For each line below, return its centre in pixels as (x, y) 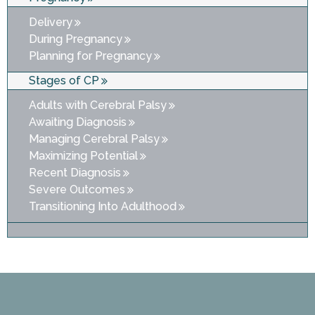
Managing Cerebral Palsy (94, 139)
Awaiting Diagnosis (78, 122)
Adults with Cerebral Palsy (98, 105)
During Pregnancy (76, 39)
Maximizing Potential (83, 156)
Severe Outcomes (77, 190)
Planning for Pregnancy (90, 56)
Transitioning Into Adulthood (103, 207)
